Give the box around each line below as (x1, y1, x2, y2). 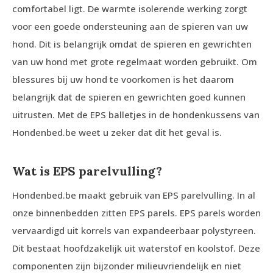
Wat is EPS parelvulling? (12, 163, 162, 179)
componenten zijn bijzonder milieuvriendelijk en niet (12, 260, 241, 272)
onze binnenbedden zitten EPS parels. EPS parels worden (12, 207, 261, 219)
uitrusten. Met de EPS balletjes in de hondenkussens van (12, 108, 260, 121)
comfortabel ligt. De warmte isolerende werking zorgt (12, 2, 247, 15)
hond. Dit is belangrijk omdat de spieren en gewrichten (12, 38, 252, 50)
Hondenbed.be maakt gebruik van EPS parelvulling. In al (12, 189, 255, 201)
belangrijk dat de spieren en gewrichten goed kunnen (12, 91, 246, 103)
